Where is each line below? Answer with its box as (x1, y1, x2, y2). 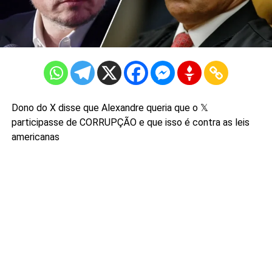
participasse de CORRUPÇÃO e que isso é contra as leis (11, 117, 250, 129)
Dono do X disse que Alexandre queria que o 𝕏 (11, 102, 208, 114)
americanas (11, 131, 59, 143)
